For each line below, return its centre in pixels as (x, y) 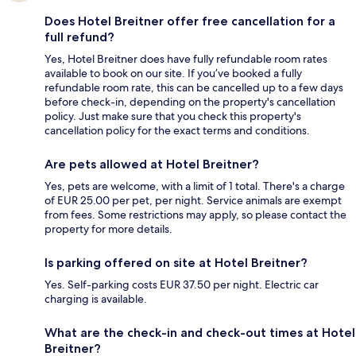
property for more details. (108, 229)
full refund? (79, 37)
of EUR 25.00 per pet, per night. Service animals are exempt (193, 201)
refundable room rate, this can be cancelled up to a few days (194, 88)
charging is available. (96, 299)
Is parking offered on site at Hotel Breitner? (176, 263)
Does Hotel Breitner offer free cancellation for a (190, 21)
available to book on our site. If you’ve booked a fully (173, 74)
